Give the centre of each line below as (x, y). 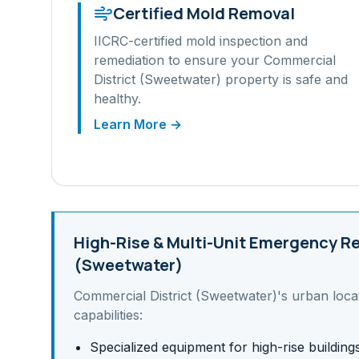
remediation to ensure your (179, 60)
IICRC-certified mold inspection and (201, 41)
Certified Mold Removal (204, 13)
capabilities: (108, 315)
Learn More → (138, 124)
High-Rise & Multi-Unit (160, 242)
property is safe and (284, 79)
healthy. (117, 99)
